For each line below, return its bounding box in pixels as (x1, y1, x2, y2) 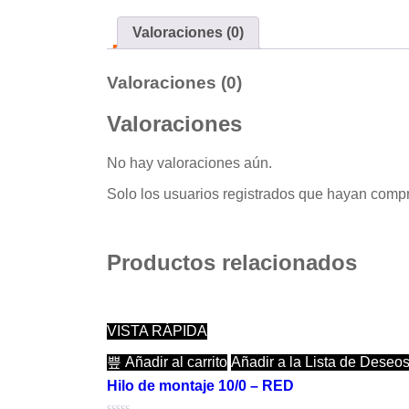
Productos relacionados (107, 250, 357, 275)
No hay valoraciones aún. (107, 155, 272, 172)
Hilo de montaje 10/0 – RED (107, 377, 294, 393)
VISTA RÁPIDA (107, 322, 207, 339)
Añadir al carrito (121, 353, 227, 370)
